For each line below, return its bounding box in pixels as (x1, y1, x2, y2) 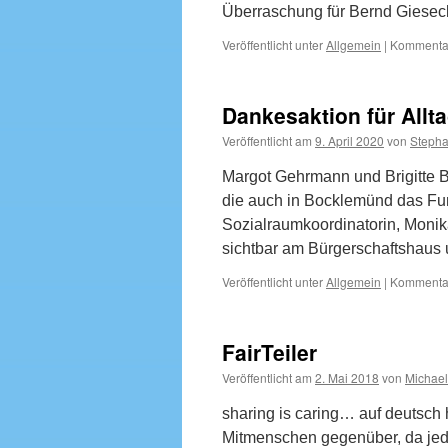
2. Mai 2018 (315, 369, 379, 386)
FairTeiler (222, 337, 317, 367)
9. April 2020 (315, 132, 384, 149)
